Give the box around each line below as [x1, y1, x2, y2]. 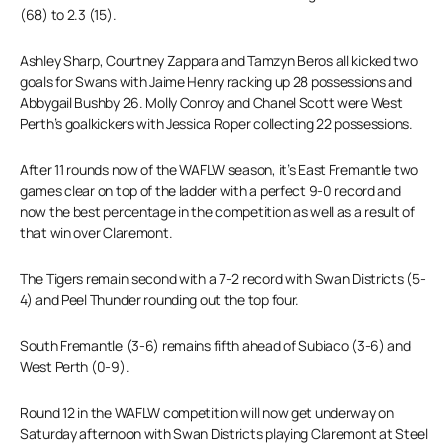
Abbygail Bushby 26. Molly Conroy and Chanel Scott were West [20, 93, 403, 112]
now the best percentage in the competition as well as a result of [20, 202, 415, 221]
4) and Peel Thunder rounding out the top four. [20, 290, 300, 309]
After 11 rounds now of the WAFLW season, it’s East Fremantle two [20, 160, 419, 179]
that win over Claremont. [20, 223, 173, 242]
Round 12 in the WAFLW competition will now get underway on [20, 403, 394, 422]
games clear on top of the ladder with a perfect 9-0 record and [20, 181, 401, 200]
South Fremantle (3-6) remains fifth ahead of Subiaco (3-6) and [20, 336, 411, 355]
